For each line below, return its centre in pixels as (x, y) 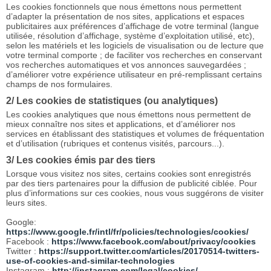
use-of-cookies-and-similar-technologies (90, 261)
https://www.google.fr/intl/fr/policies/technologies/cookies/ (127, 232)
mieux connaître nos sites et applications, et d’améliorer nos (121, 124)
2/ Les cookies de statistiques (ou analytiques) (112, 101)
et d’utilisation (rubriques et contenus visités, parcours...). (115, 144)
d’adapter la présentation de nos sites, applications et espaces (125, 17)
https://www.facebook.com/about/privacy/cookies (154, 242)
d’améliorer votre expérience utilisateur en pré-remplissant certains (134, 75)
